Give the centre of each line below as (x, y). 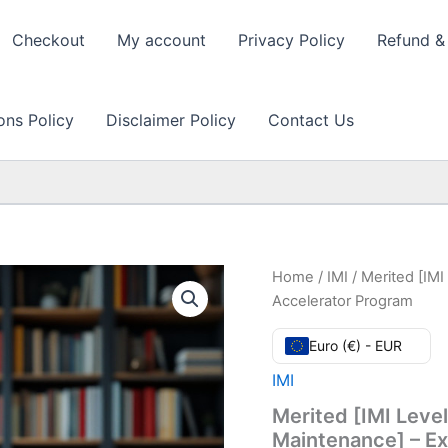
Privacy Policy (291, 40)
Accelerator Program (342, 301)
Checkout (48, 40)
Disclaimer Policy (171, 120)
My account (161, 40)
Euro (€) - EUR (355, 345)
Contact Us (311, 120)
